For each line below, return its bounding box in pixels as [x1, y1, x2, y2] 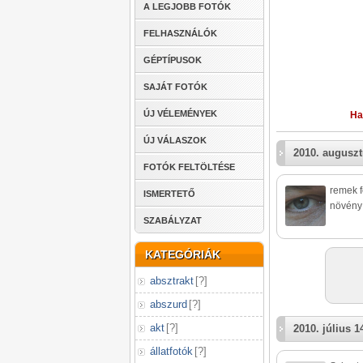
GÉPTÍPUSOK [143, 55, 202, 65]
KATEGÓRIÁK [145, 248, 220, 261]
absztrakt [150, 275, 194, 287]
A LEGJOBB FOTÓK [143, 2, 231, 11]
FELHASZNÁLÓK [143, 28, 217, 38]
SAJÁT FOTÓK [143, 82, 207, 92]
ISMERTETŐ [143, 189, 195, 199]
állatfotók [150, 345, 193, 357]
